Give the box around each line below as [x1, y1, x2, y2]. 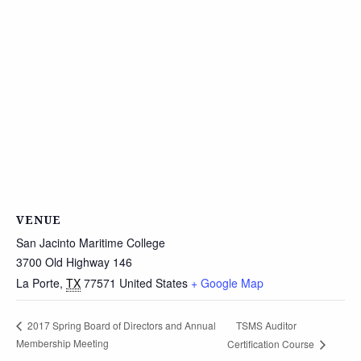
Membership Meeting [16, 336, 109, 351]
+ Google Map [191, 275, 263, 291]
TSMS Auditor [235, 317, 297, 332]
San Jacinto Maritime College [16, 234, 165, 251]
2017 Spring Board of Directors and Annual [25, 318, 216, 333]
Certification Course [226, 337, 317, 351]
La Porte [16, 275, 60, 291]
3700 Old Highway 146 [16, 254, 132, 270]
